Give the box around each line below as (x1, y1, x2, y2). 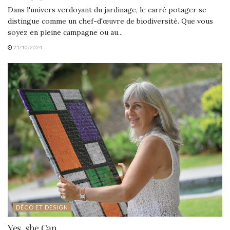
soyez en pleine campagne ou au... (8, 27, 123, 37)
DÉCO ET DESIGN (16, 203, 68, 210)
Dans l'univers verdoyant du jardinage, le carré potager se (8, 5, 206, 14)
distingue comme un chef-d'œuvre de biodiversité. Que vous (8, 16, 213, 26)
